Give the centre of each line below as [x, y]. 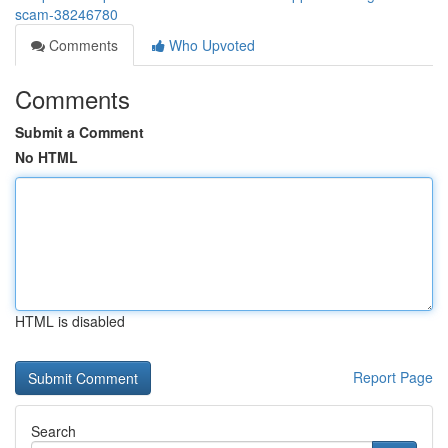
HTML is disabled [70, 321]
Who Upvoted [210, 45]
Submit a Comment [79, 132]
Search [53, 431]
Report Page [393, 377]
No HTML [46, 157]
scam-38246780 [66, 14]
